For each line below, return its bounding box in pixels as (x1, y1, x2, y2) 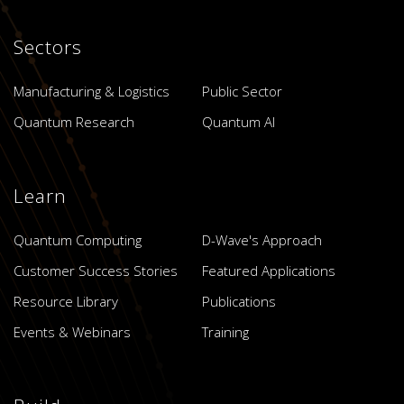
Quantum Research (14, 112, 134, 131)
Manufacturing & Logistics (14, 81, 170, 100)
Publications (202, 291, 276, 310)
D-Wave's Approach (202, 230, 322, 249)
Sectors (14, 33, 82, 60)
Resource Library (14, 291, 118, 310)
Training (202, 322, 249, 341)
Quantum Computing (14, 230, 142, 249)
